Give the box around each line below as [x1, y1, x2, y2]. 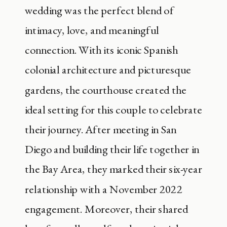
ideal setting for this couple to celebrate [25, 102, 202, 117]
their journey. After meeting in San [25, 122, 177, 137]
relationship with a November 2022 [25, 181, 182, 197]
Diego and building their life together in [25, 141, 200, 157]
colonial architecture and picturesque [25, 62, 191, 78]
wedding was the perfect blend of [25, 3, 174, 18]
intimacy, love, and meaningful [25, 22, 159, 38]
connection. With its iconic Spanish [25, 42, 178, 58]
